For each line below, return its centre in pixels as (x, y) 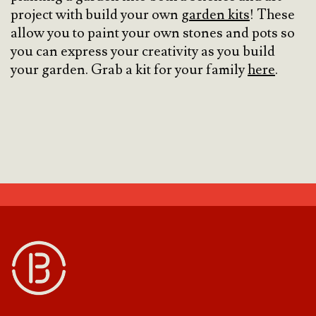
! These (272, 15)
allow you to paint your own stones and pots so (153, 34)
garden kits (215, 15)
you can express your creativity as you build (143, 52)
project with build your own (96, 15)
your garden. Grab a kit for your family (129, 70)
